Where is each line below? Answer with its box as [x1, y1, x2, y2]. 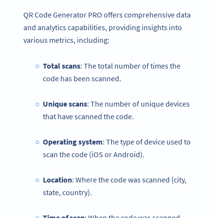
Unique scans [42, 98, 87, 109]
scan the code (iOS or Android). [43, 149, 145, 159]
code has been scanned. [43, 73, 121, 83]
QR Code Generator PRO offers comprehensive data [23, 9, 191, 19]
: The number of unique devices [87, 98, 190, 109]
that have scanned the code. [43, 111, 134, 121]
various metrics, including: [23, 35, 111, 45]
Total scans [42, 60, 80, 71]
